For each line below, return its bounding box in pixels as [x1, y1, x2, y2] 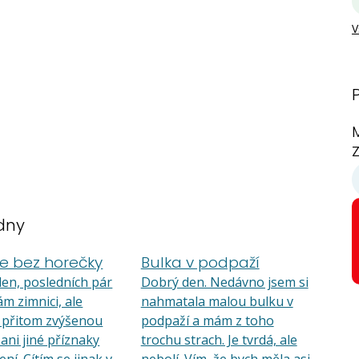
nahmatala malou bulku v [140, 292, 293, 310]
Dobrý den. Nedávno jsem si [140, 273, 309, 291]
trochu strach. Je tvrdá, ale [140, 331, 297, 349]
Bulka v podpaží [140, 252, 260, 273]
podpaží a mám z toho [140, 312, 274, 329]
